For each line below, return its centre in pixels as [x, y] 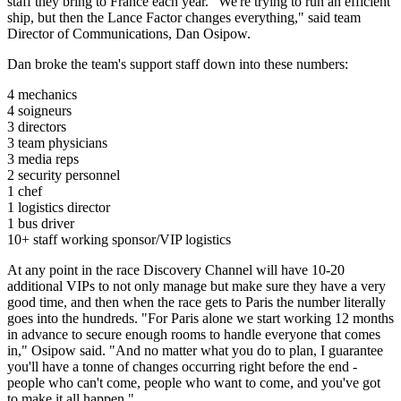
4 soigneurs [39, 110]
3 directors [37, 126]
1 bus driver [41, 223]
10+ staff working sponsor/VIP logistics [119, 239]
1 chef [25, 191]
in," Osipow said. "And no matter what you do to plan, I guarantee [195, 350]
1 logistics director [59, 207]
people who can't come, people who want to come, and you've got [194, 382]
